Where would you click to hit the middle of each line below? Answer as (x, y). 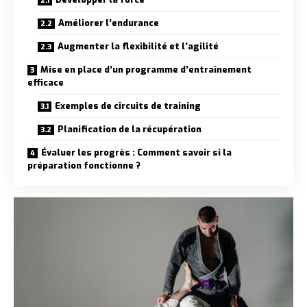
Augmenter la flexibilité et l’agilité (138, 46)
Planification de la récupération (130, 129)
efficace (46, 83)
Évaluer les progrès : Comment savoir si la (136, 152)
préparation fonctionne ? (84, 165)
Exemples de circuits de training (128, 106)
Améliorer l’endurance (109, 23)
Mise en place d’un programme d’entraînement (146, 70)
